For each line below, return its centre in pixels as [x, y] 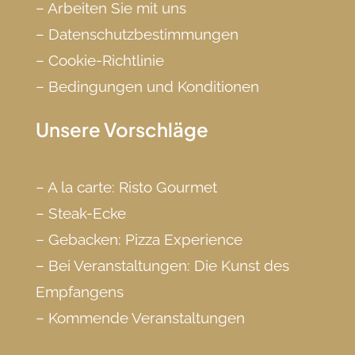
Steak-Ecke [87, 213]
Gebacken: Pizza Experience [145, 239]
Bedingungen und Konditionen [153, 86]
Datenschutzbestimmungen [143, 34]
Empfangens [79, 291]
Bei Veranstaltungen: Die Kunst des [168, 265]
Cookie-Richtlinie [106, 60]
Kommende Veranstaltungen [146, 317]
